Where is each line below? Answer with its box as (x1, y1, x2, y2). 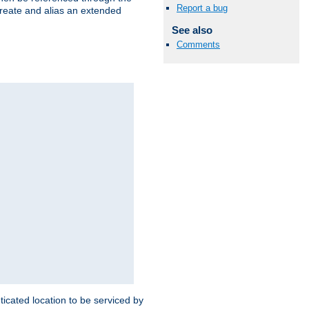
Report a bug (177, 3, 228, 14)
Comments (177, 39, 220, 50)
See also (171, 24, 212, 37)
